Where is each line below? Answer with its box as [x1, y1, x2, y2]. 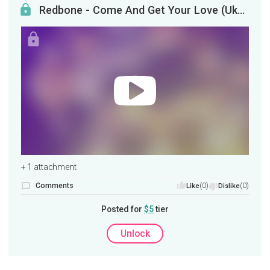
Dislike [218, 182, 240, 190]
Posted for [101, 204, 144, 215]
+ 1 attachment [20, 162, 77, 172]
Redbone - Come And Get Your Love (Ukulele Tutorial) [237, 4, 245, 17]
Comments [35, 181, 74, 190]
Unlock [120, 227, 150, 239]
